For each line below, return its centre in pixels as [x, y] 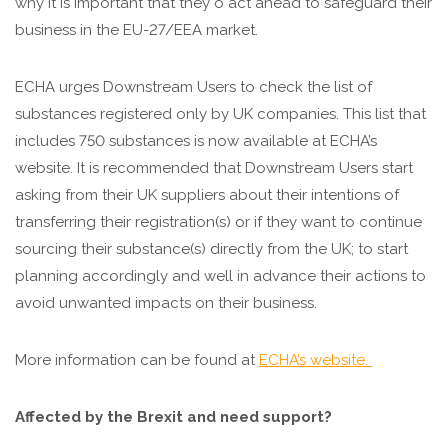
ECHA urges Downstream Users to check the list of [193, 87]
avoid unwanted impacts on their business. [166, 303]
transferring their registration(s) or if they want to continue [218, 222]
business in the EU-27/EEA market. [136, 30]
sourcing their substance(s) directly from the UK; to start [211, 249]
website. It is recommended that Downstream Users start [214, 168]
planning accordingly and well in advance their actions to [220, 276]
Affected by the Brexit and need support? [173, 417]
